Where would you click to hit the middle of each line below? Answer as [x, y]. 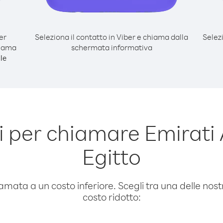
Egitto [111, 156]
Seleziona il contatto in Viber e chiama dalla [111, 37]
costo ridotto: [111, 197]
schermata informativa [111, 47]
